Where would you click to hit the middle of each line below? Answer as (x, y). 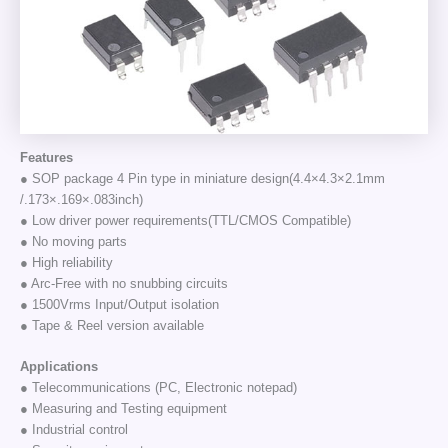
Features (46, 157)
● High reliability (66, 262)
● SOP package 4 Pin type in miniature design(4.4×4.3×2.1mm (202, 178)
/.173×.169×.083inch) (81, 199)
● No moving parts (73, 241)
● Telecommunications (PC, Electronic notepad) (158, 388)
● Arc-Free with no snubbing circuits (123, 283)
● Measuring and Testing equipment (123, 409)
